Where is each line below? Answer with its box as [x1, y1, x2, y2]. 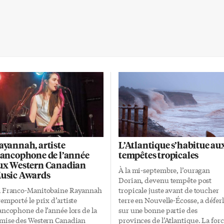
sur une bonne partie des [118, 205, 197, 215]
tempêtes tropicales [118, 148, 199, 161]
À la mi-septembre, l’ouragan [118, 165, 210, 175]
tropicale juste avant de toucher [118, 185, 219, 195]
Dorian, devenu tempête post [118, 175, 212, 185]
